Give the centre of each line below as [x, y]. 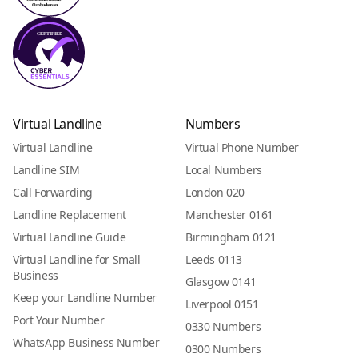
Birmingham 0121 [231, 237]
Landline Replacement [70, 215]
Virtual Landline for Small [77, 260]
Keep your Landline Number [85, 298]
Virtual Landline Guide [70, 237]
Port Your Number [59, 320]
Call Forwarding [53, 193]
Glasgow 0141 [221, 282]
